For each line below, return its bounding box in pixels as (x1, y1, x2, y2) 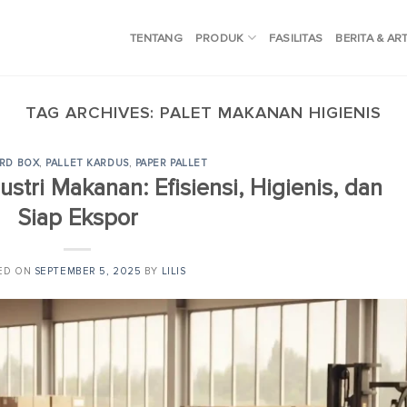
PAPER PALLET (134, 157, 208, 170)
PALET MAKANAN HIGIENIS (160, 103, 382, 123)
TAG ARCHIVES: (25, 103, 161, 123)
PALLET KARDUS (45, 157, 129, 170)
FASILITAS (268, 30, 323, 45)
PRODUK (194, 30, 244, 45)
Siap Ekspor (16, 203, 138, 233)
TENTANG (130, 30, 183, 45)
